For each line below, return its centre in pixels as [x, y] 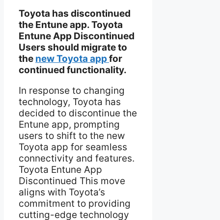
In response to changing [72, 91]
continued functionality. [73, 70]
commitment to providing [75, 204]
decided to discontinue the [78, 113]
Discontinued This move [72, 181]
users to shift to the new [72, 136]
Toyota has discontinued [75, 14]
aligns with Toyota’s [62, 192]
